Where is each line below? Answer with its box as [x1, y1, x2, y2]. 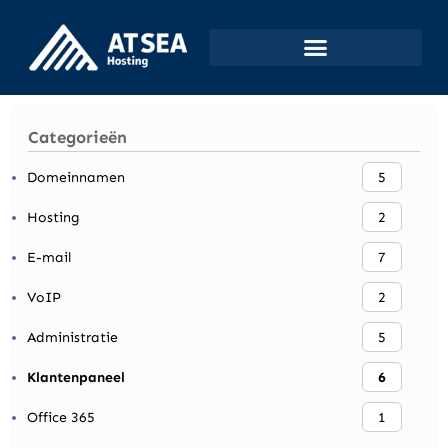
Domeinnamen [27, 168, 125, 186]
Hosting [27, 208, 80, 226]
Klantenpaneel [27, 368, 125, 386]
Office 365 [27, 408, 95, 426]
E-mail [27, 248, 71, 266]
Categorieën [28, 126, 128, 147]
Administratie [27, 328, 118, 346]
